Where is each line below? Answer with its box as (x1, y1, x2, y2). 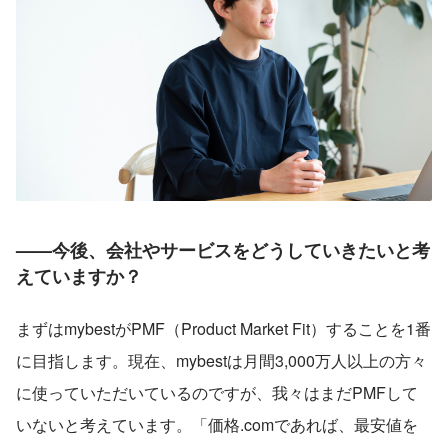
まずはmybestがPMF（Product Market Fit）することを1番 (16, 317, 431, 341)
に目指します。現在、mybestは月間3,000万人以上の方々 (16, 349, 427, 373)
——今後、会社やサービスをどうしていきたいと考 (16, 237, 430, 264)
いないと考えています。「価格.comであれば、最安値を (16, 413, 418, 437)
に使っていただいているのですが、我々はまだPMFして (16, 381, 418, 405)
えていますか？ (16, 263, 142, 290)
